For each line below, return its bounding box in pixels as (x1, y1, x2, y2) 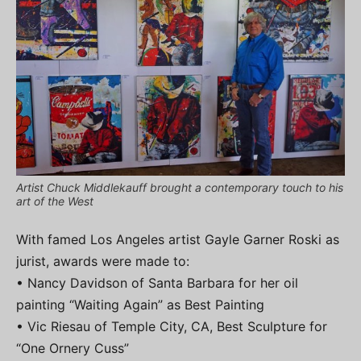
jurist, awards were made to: (16, 253, 189, 270)
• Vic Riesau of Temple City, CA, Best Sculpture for (16, 318, 327, 335)
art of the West (16, 194, 93, 209)
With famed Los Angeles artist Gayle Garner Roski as (16, 231, 339, 248)
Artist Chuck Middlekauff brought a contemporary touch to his (16, 180, 343, 195)
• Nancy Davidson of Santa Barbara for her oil (16, 275, 298, 292)
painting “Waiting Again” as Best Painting (16, 297, 264, 313)
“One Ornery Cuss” (16, 340, 129, 357)
